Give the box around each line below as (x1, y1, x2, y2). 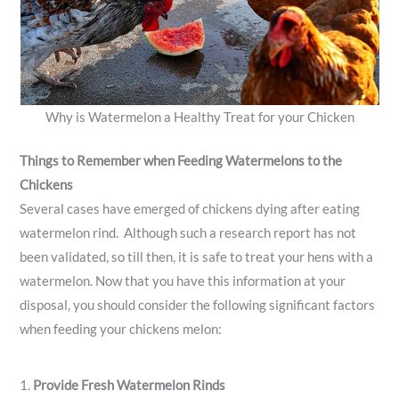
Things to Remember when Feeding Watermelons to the (20, 152, 343, 168)
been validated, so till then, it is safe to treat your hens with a (20, 248, 374, 265)
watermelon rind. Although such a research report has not (20, 224, 357, 240)
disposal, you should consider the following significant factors (20, 297, 376, 313)
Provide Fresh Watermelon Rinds (33, 378, 229, 394)
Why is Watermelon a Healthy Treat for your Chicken (45, 109, 354, 125)
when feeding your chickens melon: (20, 321, 223, 337)
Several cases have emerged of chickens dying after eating (20, 200, 361, 216)
